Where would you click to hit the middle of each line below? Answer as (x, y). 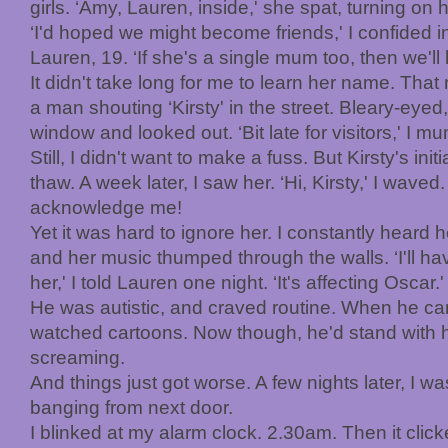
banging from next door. (131, 407)
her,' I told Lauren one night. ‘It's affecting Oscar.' (237, 282)
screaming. (77, 357)
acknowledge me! (106, 207)
